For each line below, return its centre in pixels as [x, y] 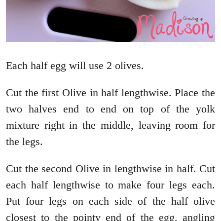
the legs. [24, 141]
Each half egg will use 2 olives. [75, 65]
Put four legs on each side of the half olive [110, 201]
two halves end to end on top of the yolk [110, 109]
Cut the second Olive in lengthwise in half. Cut [110, 168]
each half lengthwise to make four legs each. [110, 184]
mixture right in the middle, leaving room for [110, 125]
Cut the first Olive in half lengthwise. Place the [110, 92]
